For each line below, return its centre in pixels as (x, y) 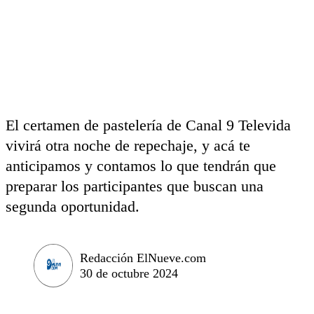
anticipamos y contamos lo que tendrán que (141, 166)
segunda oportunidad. (73, 206)
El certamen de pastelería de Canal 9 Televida (148, 125)
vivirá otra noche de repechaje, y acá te (128, 145)
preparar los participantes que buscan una (135, 186)
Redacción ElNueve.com (143, 258)
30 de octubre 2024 (129, 273)
